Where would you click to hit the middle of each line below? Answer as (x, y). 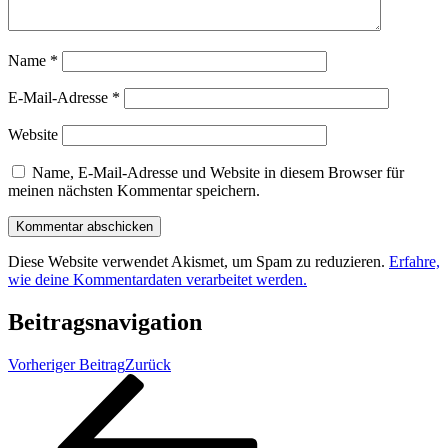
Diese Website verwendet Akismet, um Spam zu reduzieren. (198, 262)
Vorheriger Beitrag (66, 364)
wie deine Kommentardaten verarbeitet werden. (157, 280)
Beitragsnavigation (105, 321)
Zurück (148, 364)
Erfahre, (414, 262)
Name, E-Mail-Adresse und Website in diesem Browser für (218, 173)
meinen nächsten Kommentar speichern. (134, 191)
